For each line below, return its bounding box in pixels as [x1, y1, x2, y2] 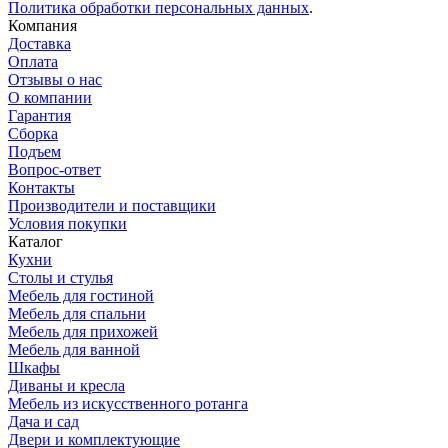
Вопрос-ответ [8, 160, 101, 178]
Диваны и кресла [8, 376, 125, 394]
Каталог [8, 232, 63, 250]
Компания [8, 16, 77, 34]
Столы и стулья [8, 268, 113, 286]
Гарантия [8, 106, 71, 124]
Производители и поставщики [8, 196, 216, 214]
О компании [8, 88, 92, 106]
